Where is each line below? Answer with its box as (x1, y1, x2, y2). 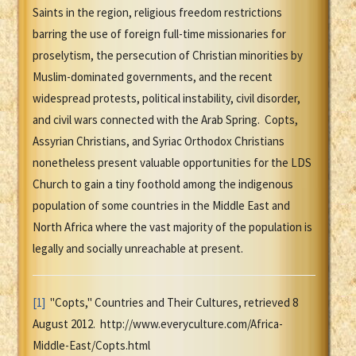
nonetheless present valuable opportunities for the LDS (33, 155, 311, 171)
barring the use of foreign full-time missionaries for (33, 26, 286, 42)
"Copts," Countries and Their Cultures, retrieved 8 (45, 295, 298, 311)
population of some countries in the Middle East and (33, 198, 290, 214)
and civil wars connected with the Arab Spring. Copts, (33, 112, 298, 128)
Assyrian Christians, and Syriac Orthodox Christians (33, 133, 284, 149)
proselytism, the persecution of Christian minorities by (33, 48, 303, 64)
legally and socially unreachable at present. (33, 241, 246, 257)
